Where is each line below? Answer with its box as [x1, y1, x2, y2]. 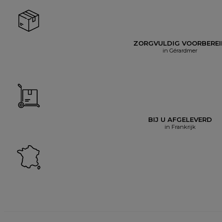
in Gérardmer [163, 47, 197, 54]
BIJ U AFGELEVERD [148, 115, 212, 123]
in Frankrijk [164, 123, 196, 130]
